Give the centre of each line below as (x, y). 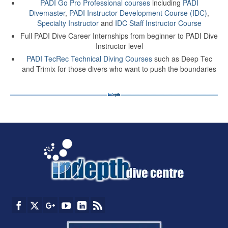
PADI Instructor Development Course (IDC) (138, 12)
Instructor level (119, 46)
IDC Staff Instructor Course (158, 23)
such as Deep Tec (182, 58)
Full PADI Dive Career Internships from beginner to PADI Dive (119, 35)
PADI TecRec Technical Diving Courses (89, 58)
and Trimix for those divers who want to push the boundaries (119, 68)
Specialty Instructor (68, 23)
